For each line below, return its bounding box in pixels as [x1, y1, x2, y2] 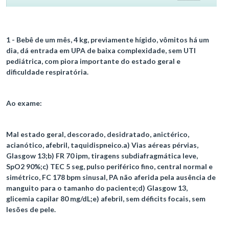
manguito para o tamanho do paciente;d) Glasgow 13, [6, 184, 188, 193]
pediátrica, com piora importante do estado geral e [6, 57, 180, 66]
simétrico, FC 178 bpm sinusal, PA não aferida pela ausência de [6, 173, 216, 182]
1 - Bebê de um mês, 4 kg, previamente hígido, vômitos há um [6, 35, 209, 44]
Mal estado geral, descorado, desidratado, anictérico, [6, 130, 189, 139]
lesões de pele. [6, 205, 56, 214]
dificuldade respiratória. [6, 67, 88, 77]
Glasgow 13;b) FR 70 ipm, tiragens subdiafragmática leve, [6, 151, 198, 161]
